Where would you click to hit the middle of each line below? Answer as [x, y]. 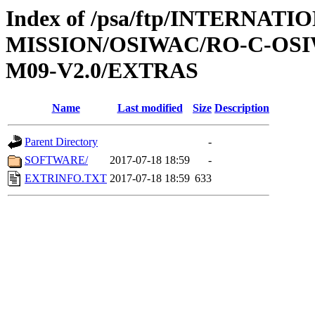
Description [242, 108]
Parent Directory [61, 142]
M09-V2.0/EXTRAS [102, 70]
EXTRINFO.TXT [66, 179]
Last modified [150, 108]
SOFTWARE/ [56, 160]
